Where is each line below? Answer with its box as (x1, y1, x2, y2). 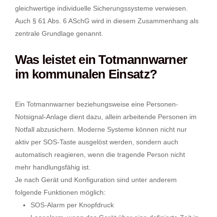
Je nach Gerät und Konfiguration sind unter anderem (15, 176, 177, 184)
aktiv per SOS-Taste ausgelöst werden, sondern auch (15, 138, 178, 146)
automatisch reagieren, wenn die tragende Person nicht (15, 151, 185, 158)
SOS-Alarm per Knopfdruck (30, 201, 114, 209)
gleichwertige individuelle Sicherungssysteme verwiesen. (15, 4, 188, 12)
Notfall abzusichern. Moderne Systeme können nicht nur (15, 125, 187, 133)
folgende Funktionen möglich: (15, 188, 106, 196)
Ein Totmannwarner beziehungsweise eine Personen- (15, 100, 178, 108)
